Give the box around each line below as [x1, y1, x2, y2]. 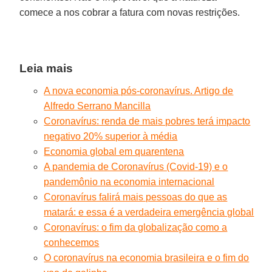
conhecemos [44, 237, 100, 248]
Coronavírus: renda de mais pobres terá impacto [44, 115, 251, 126]
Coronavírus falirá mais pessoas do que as [44, 191, 228, 202]
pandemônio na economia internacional [44, 176, 215, 187]
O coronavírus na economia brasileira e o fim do [44, 252, 250, 263]
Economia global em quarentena [44, 146, 185, 157]
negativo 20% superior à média [44, 131, 178, 141]
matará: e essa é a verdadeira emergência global [44, 206, 254, 217]
